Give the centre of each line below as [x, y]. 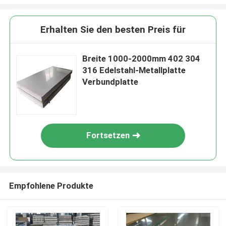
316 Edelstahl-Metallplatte [134, 70]
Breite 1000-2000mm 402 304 [142, 59]
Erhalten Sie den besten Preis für [113, 30]
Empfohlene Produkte [51, 185]
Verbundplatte [110, 82]
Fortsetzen [108, 135]
